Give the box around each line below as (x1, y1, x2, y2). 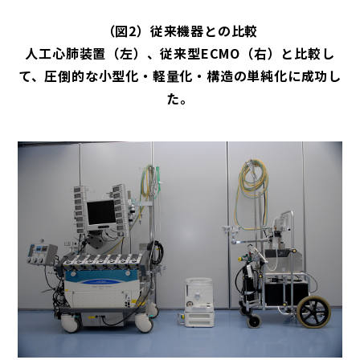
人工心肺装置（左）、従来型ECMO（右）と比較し (25, 43, 335, 63)
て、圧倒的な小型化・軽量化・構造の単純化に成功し (18, 65, 342, 85)
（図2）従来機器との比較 (101, 20, 259, 40)
